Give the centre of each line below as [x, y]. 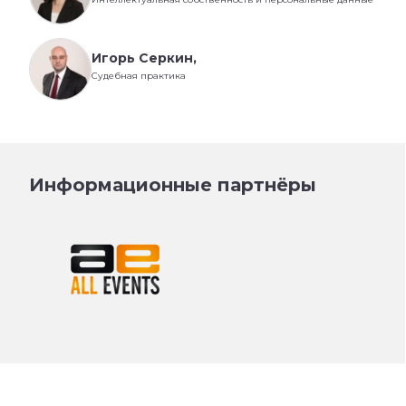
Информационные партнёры [173, 185]
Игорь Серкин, [144, 58]
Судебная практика [139, 75]
